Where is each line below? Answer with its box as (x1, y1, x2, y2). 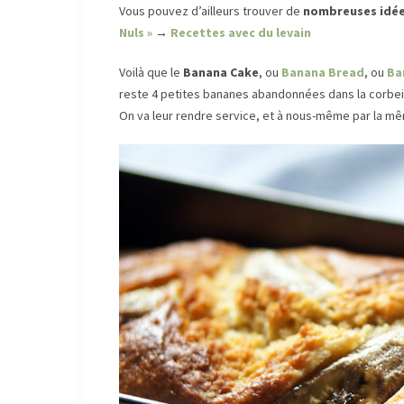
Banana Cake (183, 64, 259, 81)
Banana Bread (281, 64, 364, 81)
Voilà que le (119, 64, 183, 81)
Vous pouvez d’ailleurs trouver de (119, 3, 303, 20)
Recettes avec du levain (170, 24, 311, 41)
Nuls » (119, 24, 152, 41)
